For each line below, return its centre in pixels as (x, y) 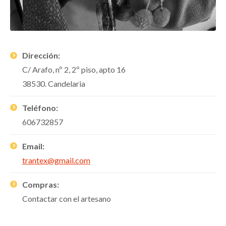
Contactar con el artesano (67, 198)
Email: (33, 146)
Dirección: (41, 55)
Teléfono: (40, 107)
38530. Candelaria (54, 83)
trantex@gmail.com (56, 160)
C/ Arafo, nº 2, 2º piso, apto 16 (74, 69)
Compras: (41, 184)
